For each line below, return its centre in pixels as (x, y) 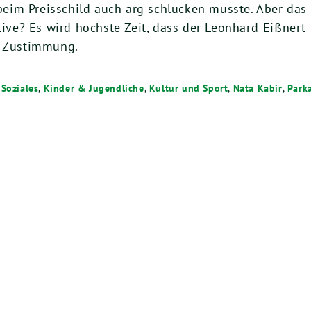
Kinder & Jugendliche (94, 88)
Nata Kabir (258, 88)
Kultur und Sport (188, 88)
